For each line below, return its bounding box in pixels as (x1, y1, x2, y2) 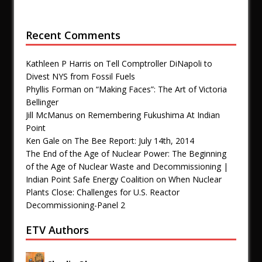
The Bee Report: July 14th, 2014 (74, 135, 194, 147)
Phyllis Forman (26, 84, 81, 95)
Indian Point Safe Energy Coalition (26, 174, 154, 185)
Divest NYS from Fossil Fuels (26, 71, 135, 82)
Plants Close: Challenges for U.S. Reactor (26, 187, 180, 198)
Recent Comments (26, 28, 120, 43)
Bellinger (26, 96, 58, 108)
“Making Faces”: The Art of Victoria (96, 84, 227, 95)
